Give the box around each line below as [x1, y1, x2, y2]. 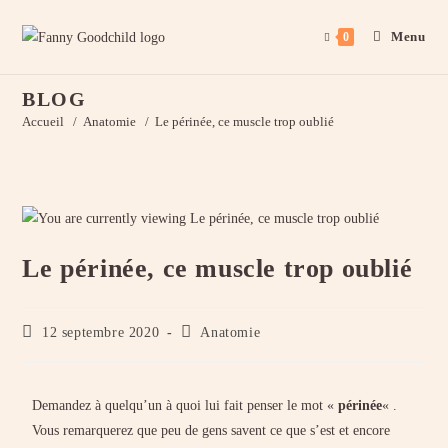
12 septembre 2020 [42, 325, 160, 341]
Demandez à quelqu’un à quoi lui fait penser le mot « [32, 398, 339, 414]
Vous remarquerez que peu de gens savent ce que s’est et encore [32, 423, 391, 439]
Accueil [22, 114, 65, 129]
